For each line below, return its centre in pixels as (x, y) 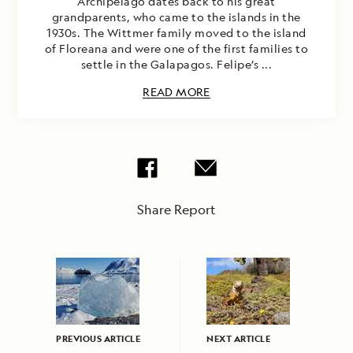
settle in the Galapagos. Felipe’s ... (176, 65)
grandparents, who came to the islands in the (176, 17)
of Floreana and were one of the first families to (176, 49)
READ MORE (176, 92)
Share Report (176, 210)
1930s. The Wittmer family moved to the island (176, 33)
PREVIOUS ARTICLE (98, 339)
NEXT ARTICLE (238, 339)
